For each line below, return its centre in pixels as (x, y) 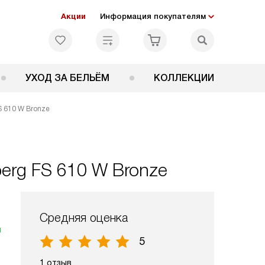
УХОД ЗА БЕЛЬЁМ (68, 78)
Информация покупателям (153, 16)
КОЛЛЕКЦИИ (184, 78)
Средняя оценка (84, 218)
